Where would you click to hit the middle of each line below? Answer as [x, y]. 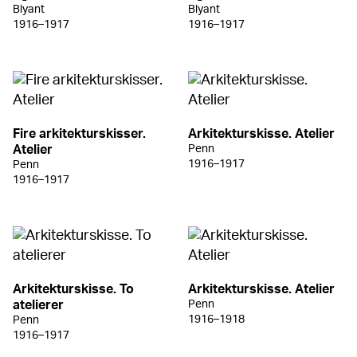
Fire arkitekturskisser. [79, 133]
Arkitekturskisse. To [73, 289]
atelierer [38, 305]
